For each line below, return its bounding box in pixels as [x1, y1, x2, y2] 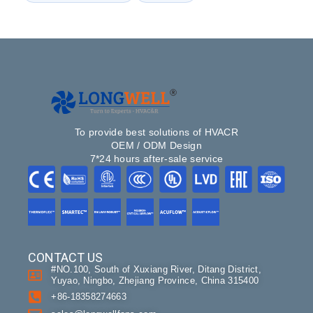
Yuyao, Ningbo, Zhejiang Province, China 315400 [51, 275, 259, 286]
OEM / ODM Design [111, 140, 202, 152]
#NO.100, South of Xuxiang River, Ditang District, [51, 263, 262, 275]
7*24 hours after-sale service [89, 153, 224, 165]
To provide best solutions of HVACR [74, 126, 239, 138]
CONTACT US [28, 249, 103, 265]
